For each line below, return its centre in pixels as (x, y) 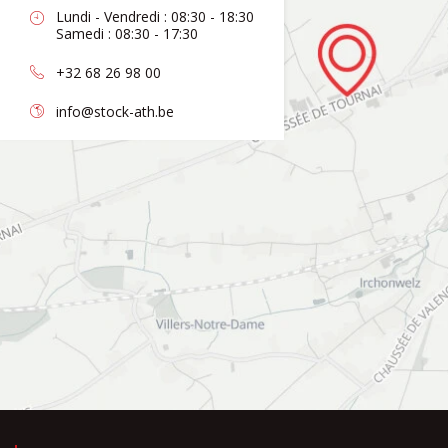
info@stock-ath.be (115, 111)
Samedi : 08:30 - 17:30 (127, 34)
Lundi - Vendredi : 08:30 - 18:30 (155, 17)
